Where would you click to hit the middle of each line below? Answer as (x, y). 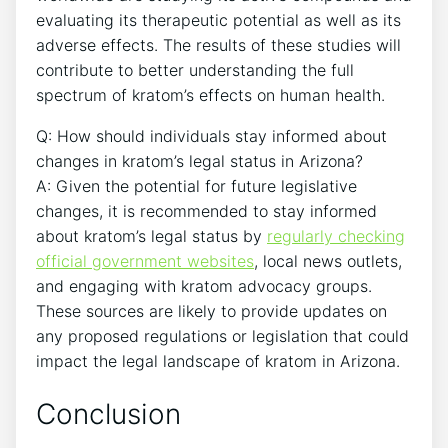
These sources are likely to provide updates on (211, 310)
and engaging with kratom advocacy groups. (204, 285)
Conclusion (108, 413)
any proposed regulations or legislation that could (222, 335)
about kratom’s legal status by (151, 235)
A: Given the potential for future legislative (196, 185)
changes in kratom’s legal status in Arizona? (199, 160)
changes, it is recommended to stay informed (206, 210)
